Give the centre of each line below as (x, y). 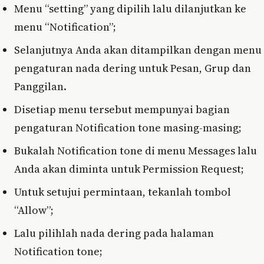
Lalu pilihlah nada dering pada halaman (114, 233)
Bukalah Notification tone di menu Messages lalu (136, 150)
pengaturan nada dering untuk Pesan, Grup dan (133, 68)
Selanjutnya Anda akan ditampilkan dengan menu (138, 49)
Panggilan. (40, 86)
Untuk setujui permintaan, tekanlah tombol (123, 192)
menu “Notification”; (65, 27)
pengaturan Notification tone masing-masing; (128, 127)
